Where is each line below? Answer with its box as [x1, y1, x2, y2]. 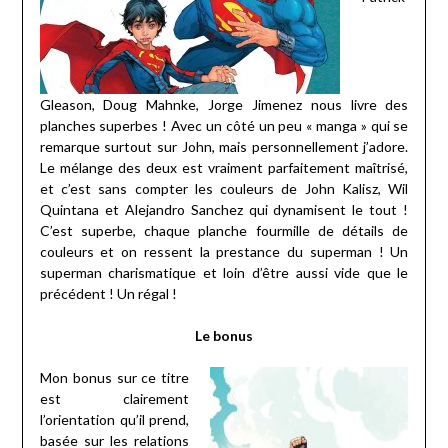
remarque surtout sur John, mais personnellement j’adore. [39, 137, 409, 155]
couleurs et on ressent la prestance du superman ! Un [39, 242, 409, 260]
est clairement [39, 389, 190, 407]
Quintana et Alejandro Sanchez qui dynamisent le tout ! [39, 200, 409, 218]
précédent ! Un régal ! [39, 284, 177, 302]
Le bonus [195, 326, 253, 344]
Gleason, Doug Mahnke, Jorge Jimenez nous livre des [39, 95, 409, 113]
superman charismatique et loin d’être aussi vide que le [39, 263, 409, 281]
